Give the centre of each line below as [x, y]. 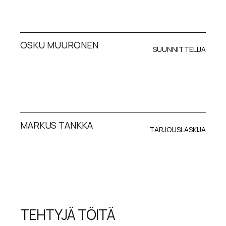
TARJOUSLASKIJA [177, 130]
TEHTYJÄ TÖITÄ [68, 215]
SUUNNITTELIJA [179, 49]
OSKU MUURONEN [60, 45]
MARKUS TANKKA [57, 125]
